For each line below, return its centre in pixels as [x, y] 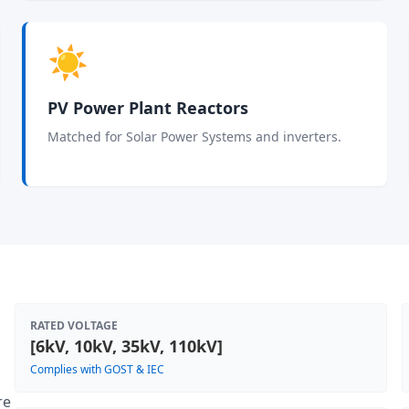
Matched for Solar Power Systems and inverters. [194, 136]
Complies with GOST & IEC [97, 369]
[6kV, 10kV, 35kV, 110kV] [126, 346]
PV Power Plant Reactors [148, 108]
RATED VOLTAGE [74, 325]
